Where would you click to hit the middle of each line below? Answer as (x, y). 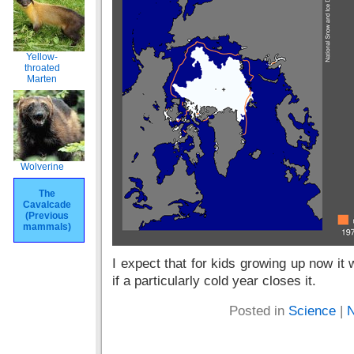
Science (312, 311)
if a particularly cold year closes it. (214, 281)
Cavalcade (47, 205)
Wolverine (42, 167)
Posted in (258, 311)
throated (42, 68)
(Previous (47, 216)
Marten (42, 79)
